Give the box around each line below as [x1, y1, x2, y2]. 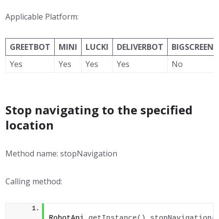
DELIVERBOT [117, 42, 164, 52]
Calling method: [5, 176, 63, 187]
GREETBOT [10, 42, 51, 52]
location [5, 117, 54, 133]
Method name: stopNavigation [5, 148, 118, 159]
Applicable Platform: [5, 11, 79, 22]
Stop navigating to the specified [5, 102, 193, 118]
